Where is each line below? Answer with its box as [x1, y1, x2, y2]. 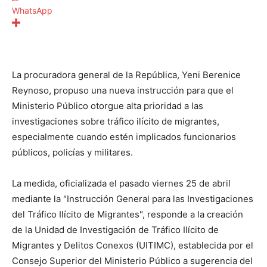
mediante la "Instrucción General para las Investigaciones [12, 193, 253, 205]
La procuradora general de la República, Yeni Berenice [12, 69, 241, 81]
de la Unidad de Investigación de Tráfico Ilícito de [12, 224, 219, 236]
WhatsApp [12, 5, 52, 16]
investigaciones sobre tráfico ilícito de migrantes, [12, 116, 219, 128]
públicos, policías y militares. [12, 147, 133, 159]
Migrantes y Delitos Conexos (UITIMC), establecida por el [12, 240, 253, 252]
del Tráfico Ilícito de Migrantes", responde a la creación [12, 209, 243, 221]
